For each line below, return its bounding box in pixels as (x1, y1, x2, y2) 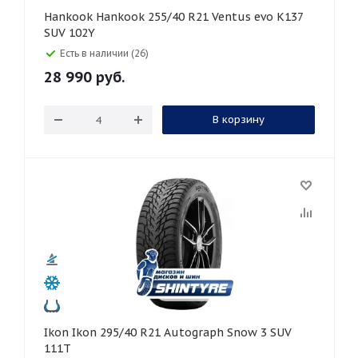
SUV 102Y (44, 26, 95, 40)
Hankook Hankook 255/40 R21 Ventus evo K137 (44, 10, 96, 24)
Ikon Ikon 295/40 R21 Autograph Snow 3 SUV (44, 325, 72, 340)
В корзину (212, 113, 265, 126)
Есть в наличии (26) (60, 47, 149, 59)
